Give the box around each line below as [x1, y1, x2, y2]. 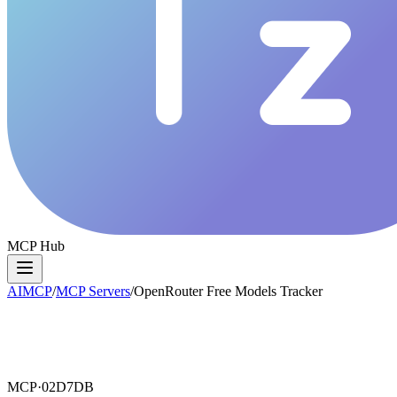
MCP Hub [7, 238, 65, 253]
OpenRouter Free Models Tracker [134, 284, 323, 299]
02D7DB [42, 379, 94, 394]
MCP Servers [56, 284, 130, 299]
